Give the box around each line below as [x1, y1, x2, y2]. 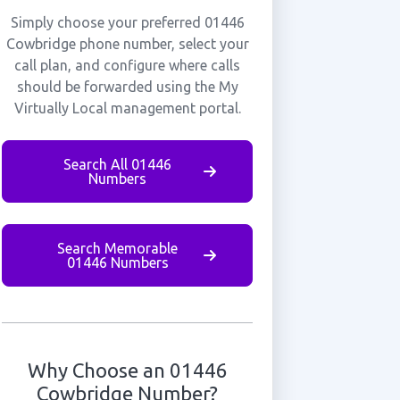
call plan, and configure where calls [14, 57, 241, 73]
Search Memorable [57, 240, 179, 256]
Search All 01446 [63, 156, 172, 172]
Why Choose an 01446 [27, 359, 228, 381]
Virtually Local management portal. [13, 100, 241, 116]
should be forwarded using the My [16, 79, 238, 95]
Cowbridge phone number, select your [5, 36, 249, 52]
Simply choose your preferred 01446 [10, 14, 245, 30]
